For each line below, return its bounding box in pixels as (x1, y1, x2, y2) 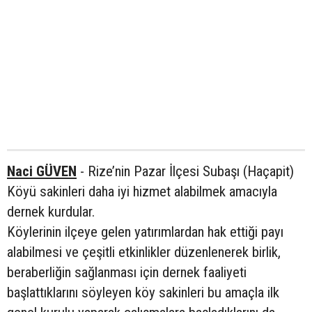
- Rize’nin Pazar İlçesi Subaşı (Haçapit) (77, 163, 294, 180)
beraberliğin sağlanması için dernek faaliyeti (7, 264, 247, 281)
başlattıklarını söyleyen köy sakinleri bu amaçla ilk (7, 284, 279, 301)
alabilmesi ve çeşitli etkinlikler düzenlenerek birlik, (7, 244, 281, 260)
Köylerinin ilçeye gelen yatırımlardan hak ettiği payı (7, 224, 283, 240)
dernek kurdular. (7, 203, 95, 220)
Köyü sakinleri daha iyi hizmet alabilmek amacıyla (7, 183, 277, 200)
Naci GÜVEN (7, 163, 77, 180)
